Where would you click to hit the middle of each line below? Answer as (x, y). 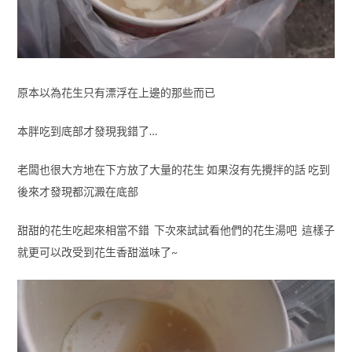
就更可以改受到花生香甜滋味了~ (97, 252)
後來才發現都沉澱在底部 (77, 192)
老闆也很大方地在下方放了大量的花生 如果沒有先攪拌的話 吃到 (173, 170)
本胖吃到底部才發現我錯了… (88, 131)
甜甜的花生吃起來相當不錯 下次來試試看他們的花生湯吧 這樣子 (176, 230)
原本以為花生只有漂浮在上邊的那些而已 (116, 93)
